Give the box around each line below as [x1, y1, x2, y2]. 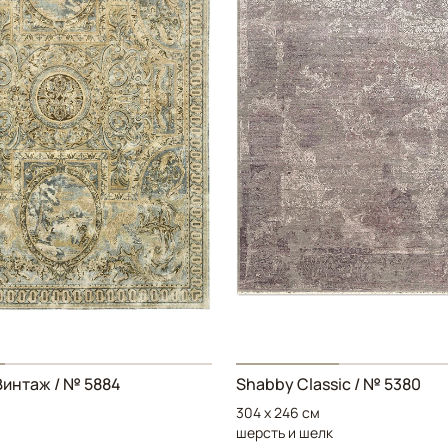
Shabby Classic [236, 373, 351, 396]
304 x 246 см [236, 403, 320, 423]
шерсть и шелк [236, 423, 333, 443]
